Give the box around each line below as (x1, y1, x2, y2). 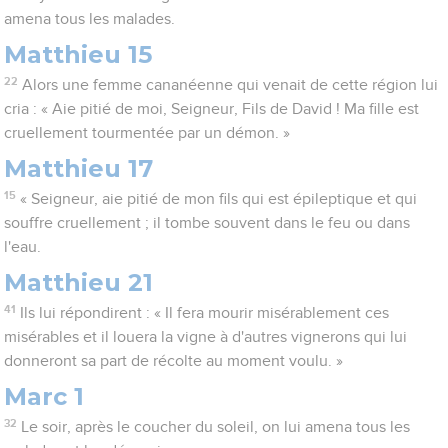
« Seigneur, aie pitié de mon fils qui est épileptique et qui (19, 191, 417, 208)
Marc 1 (4, 382, 85, 412)
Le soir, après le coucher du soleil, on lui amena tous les (20, 419, 410, 436)
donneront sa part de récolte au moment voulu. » (4, 353, 344, 370)
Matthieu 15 (4, 40, 153, 70)
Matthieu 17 (4, 154, 154, 184)
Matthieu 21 (4, 268, 154, 298)
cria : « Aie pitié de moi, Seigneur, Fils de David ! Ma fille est (4, 101, 420, 118)
